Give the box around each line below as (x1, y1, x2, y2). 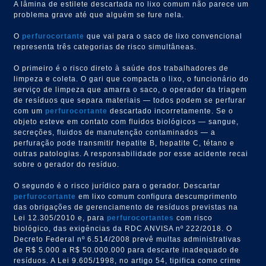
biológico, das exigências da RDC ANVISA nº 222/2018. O (14, 224, 233, 233)
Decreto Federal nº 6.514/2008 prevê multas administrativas (14, 235, 242, 243)
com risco (174, 213, 213, 222)
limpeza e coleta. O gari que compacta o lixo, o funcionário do (14, 74, 249, 83)
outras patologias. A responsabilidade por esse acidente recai (14, 149, 249, 158)
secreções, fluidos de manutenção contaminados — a (14, 128, 216, 137)
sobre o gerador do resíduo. (14, 160, 120, 169)
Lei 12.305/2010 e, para (14, 213, 107, 222)
